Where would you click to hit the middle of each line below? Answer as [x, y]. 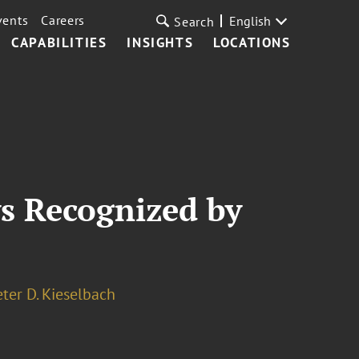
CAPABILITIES [59, 42]
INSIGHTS [160, 42]
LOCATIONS [252, 42]
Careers [63, 20]
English [250, 21]
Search [194, 22]
